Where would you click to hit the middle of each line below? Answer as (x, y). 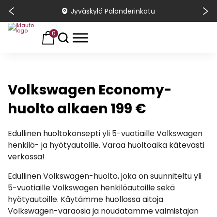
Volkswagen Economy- (90, 90)
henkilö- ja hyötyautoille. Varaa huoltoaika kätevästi (106, 145)
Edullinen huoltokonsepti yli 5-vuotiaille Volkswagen (105, 133)
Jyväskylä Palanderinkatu (113, 11)
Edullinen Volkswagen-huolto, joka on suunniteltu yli (105, 176)
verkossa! (26, 157)
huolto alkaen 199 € (77, 109)
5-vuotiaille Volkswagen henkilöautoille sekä (91, 188)
